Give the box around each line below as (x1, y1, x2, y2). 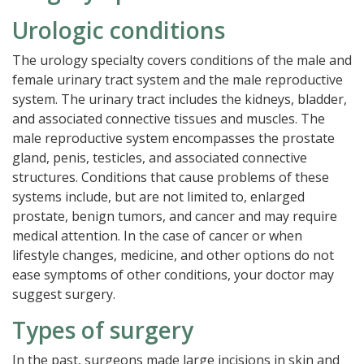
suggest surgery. (12, 285, 115, 303)
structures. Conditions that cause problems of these (12, 168, 329, 186)
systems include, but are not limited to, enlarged (12, 188, 305, 206)
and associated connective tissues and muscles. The (12, 110, 325, 128)
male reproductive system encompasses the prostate (12, 129, 335, 147)
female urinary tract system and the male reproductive (12, 71, 343, 89)
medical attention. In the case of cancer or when (12, 227, 302, 245)
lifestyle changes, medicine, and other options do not (12, 246, 334, 264)
